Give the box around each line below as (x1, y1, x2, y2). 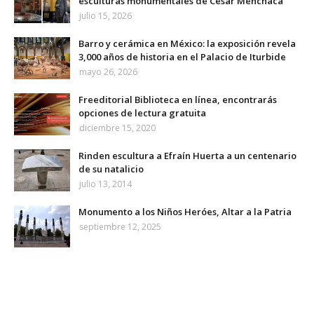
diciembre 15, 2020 (79, 122, 156, 135)
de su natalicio (78, 163, 144, 176)
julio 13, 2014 (79, 178, 132, 191)
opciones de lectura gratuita (78, 107, 206, 120)
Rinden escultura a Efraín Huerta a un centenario (78, 149, 296, 163)
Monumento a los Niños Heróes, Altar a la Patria (78, 205, 292, 219)
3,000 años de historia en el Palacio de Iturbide (78, 50, 286, 64)
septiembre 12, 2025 (79, 221, 161, 233)
